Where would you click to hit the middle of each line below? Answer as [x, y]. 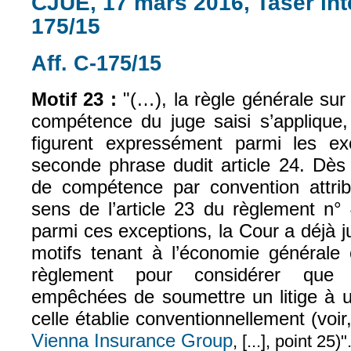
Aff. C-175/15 [96, 63]
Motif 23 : [74, 100]
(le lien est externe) [229, 60]
